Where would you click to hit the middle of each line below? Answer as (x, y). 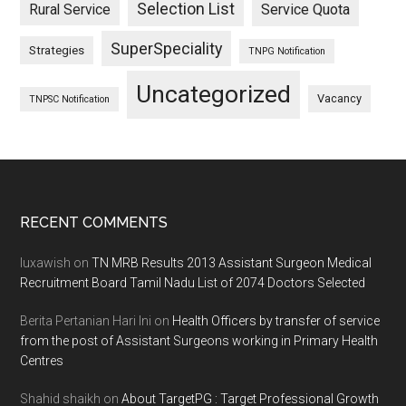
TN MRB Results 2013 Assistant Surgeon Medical (232, 263)
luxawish (46, 263)
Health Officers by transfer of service (276, 321)
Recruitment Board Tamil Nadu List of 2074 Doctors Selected (193, 283)
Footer (62, 229)
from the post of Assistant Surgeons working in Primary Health (199, 341)
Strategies (57, 50)
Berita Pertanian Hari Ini (86, 321)
